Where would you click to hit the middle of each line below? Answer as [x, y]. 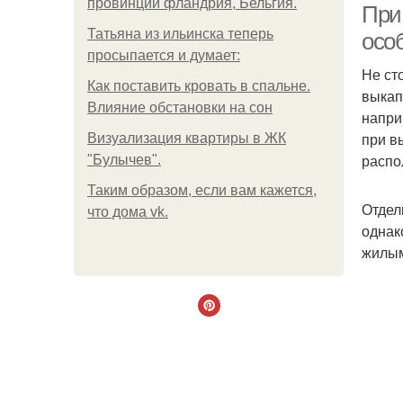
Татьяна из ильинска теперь [180, 34]
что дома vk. [128, 212]
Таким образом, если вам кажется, [202, 190]
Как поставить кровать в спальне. [199, 86]
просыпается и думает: [164, 55]
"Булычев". [124, 160]
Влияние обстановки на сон [180, 107]
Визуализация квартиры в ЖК [187, 138]
